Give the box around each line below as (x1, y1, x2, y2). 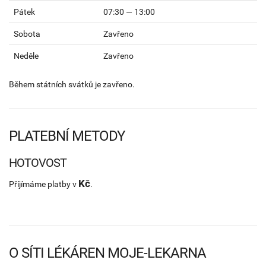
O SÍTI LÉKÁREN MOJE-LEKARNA (9, 245, 206, 262)
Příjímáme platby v (9, 179, 78, 189)
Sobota (14, 29, 40, 39)
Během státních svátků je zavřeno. (9, 80, 135, 90)
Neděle (14, 51, 39, 61)
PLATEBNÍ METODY (9, 128, 125, 145)
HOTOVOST (9, 156, 66, 170)
